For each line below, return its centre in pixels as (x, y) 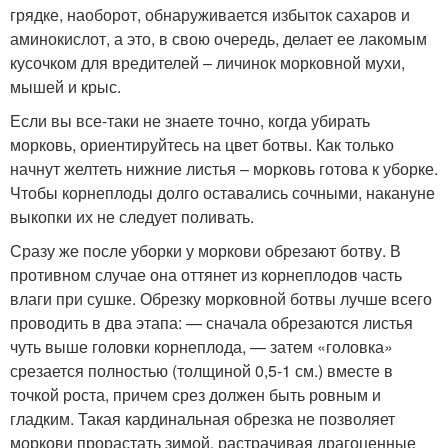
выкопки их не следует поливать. (132, 216)
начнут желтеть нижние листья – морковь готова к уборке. (224, 168)
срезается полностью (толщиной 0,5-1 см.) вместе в (201, 370)
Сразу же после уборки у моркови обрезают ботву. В (205, 250)
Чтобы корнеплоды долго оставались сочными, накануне (222, 192)
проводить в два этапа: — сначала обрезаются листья (211, 322)
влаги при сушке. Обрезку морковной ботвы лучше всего (221, 298)
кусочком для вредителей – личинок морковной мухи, (207, 62)
